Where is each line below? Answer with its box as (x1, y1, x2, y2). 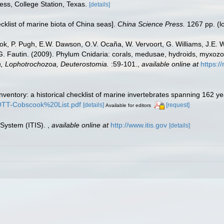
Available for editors (105, 102, 151, 108)
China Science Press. (117, 19, 185, 28)
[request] (166, 101, 189, 109)
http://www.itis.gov (110, 121, 167, 129)
